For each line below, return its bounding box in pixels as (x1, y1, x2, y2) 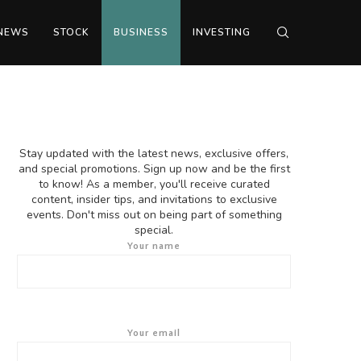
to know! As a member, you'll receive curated (38, 176, 270, 192)
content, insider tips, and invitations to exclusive (31, 192, 277, 207)
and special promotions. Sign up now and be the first (18, 161, 290, 176)
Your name (127, 241, 180, 251)
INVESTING (193, 26, 251, 39)
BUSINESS (114, 26, 168, 39)
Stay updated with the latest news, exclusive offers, (19, 146, 288, 161)
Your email (127, 328, 180, 338)
